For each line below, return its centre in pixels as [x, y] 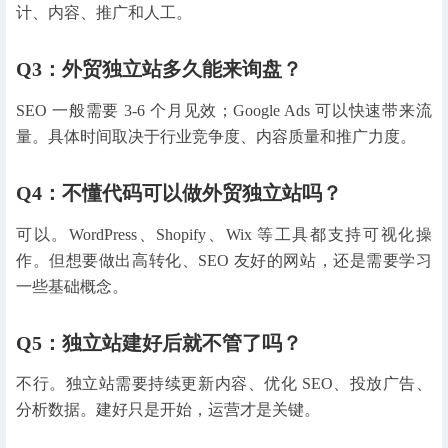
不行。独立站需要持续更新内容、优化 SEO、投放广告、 [224, 384]
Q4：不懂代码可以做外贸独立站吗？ [179, 192]
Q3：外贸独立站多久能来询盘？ [159, 68]
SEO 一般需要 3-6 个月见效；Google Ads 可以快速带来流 [224, 110]
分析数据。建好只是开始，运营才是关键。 [168, 410]
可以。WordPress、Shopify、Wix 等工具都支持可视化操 [224, 234]
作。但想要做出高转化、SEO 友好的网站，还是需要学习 [224, 260]
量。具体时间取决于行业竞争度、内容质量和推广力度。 [216, 136]
